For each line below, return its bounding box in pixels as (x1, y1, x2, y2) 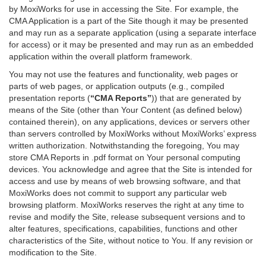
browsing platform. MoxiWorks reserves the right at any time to (9, 200, 244, 210)
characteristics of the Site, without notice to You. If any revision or (9, 236, 253, 245)
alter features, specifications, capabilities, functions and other (9, 224, 237, 233)
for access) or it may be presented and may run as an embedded (9, 40, 254, 49)
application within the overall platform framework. (9, 52, 192, 61)
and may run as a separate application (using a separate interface (9, 28, 256, 37)
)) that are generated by (151, 93, 241, 103)
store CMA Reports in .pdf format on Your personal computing (9, 153, 240, 162)
